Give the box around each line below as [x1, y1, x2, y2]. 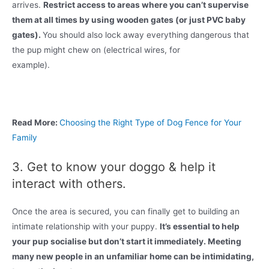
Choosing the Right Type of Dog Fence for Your [59, 118, 241, 128]
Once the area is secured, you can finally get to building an [12, 207, 240, 217]
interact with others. [12, 177, 126, 192]
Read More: [12, 118, 59, 128]
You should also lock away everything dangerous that [43, 29, 249, 40]
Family [12, 133, 37, 143]
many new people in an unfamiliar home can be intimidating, [12, 252, 254, 262]
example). [12, 59, 256, 70]
